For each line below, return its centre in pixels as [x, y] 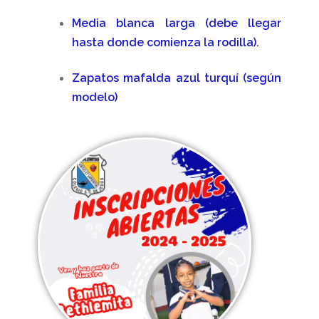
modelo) [94, 97]
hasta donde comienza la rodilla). [165, 43]
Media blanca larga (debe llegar [177, 23]
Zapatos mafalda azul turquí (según [177, 78]
